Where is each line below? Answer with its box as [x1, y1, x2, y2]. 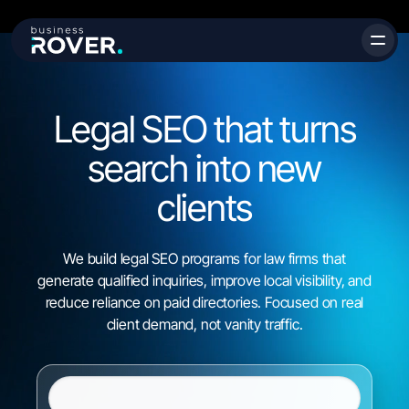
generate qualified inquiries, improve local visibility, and [37, 271, 372, 289]
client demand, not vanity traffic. [106, 315, 303, 333]
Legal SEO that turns [53, 107, 356, 152]
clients [156, 185, 253, 230]
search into [88, 146, 250, 191]
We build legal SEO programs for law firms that [63, 249, 346, 267]
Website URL [36, 363, 124, 382]
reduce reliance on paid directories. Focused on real [45, 293, 364, 311]
